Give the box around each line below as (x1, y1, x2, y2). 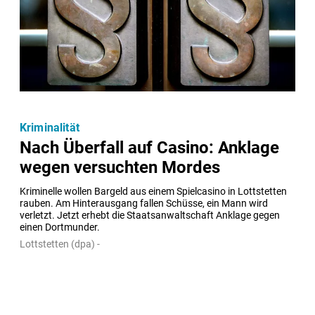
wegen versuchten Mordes (20, 157, 220, 177)
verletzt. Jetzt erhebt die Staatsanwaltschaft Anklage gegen (20, 209, 280, 221)
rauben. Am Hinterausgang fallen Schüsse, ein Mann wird (20, 197, 268, 210)
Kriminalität (20, 121, 79, 135)
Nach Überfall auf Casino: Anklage (20, 137, 279, 157)
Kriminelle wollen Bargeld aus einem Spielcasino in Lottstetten (20, 185, 287, 198)
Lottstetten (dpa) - (20, 238, 100, 250)
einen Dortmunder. (20, 221, 100, 233)
